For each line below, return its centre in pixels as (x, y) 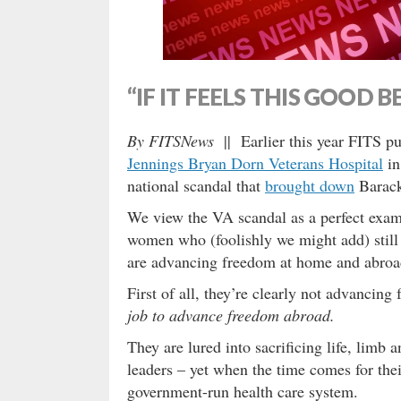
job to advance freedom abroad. (231, 315)
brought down (310, 185)
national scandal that (196, 185)
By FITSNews (171, 140)
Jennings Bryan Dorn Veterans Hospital (255, 162)
